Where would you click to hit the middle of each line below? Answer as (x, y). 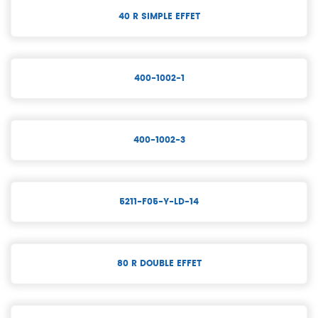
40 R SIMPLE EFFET (159, 16)
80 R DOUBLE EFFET (159, 263)
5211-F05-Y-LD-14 (159, 201)
